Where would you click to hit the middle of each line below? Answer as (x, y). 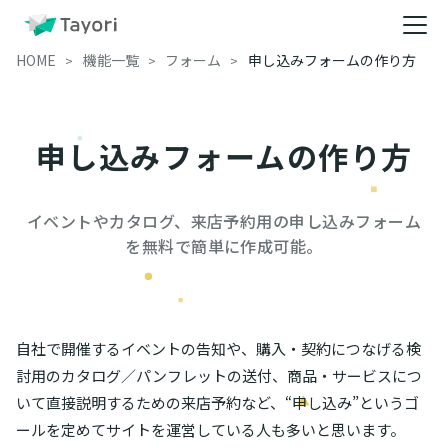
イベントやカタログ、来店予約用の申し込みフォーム (224, 221)
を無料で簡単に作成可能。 (224, 246)
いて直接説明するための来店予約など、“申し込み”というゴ (217, 402)
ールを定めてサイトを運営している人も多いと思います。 (210, 429)
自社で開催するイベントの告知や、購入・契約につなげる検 (218, 348)
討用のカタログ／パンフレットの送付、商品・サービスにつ (219, 375)
